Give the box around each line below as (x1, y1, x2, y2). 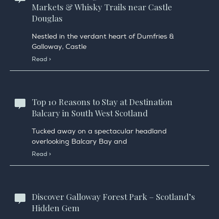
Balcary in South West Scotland (32, 108, 148, 119)
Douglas (32, 13, 63, 24)
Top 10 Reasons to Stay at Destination (32, 96, 173, 108)
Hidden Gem (32, 202, 80, 214)
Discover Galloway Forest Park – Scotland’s (32, 191, 195, 202)
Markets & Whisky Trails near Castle (32, 1, 172, 13)
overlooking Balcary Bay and (32, 137, 127, 146)
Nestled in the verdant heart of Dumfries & (32, 32, 174, 41)
